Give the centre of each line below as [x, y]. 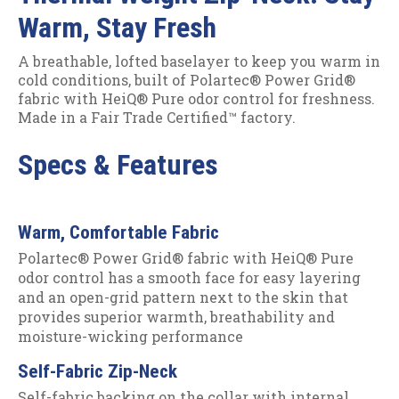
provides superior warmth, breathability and [176, 317]
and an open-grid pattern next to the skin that [183, 297]
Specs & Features [118, 165]
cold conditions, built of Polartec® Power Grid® [187, 80]
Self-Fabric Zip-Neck [98, 371]
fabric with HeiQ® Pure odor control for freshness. [196, 99]
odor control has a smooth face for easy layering [189, 278]
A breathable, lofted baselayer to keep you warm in [199, 61]
